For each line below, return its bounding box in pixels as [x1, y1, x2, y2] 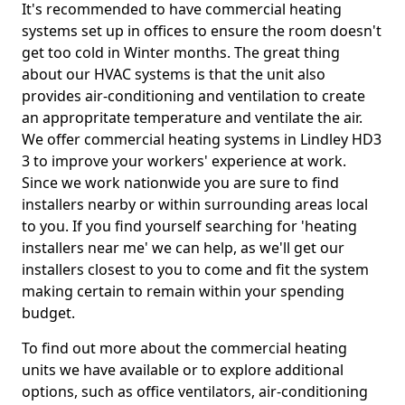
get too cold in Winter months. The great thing [22, 42, 340, 62]
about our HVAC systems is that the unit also [22, 64, 325, 84]
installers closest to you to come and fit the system [22, 259, 369, 279]
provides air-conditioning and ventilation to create [22, 86, 365, 106]
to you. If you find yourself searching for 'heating [22, 216, 357, 236]
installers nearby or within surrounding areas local [22, 194, 368, 214]
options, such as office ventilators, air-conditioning [22, 381, 368, 401]
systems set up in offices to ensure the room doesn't [22, 21, 381, 41]
